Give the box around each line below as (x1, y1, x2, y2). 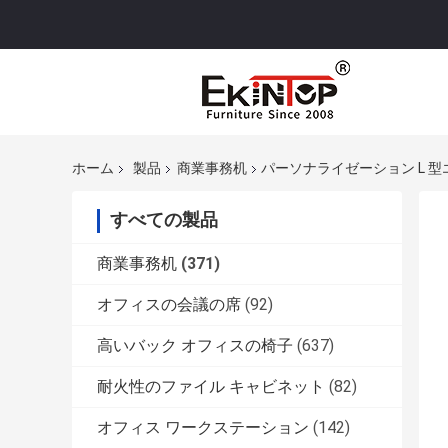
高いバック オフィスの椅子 (97, 336, 293, 356)
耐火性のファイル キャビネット (97, 377, 325, 397)
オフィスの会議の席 (97, 295, 241, 315)
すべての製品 (110, 209, 218, 231)
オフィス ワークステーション (97, 418, 309, 438)
